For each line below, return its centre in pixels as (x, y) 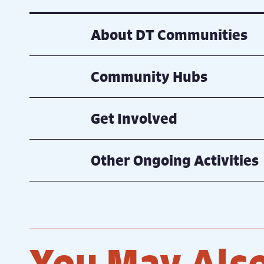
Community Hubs (149, 77)
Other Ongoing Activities (174, 160)
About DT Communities (169, 35)
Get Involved (134, 118)
